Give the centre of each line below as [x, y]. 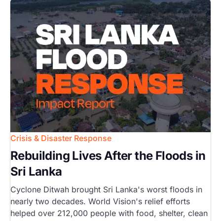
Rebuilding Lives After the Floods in [108, 156]
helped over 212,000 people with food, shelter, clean [109, 213]
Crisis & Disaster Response [61, 138]
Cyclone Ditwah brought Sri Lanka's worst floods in [106, 190]
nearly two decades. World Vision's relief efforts [100, 202]
